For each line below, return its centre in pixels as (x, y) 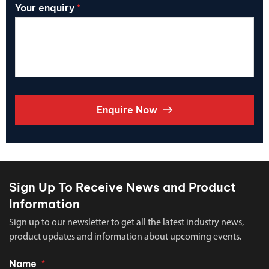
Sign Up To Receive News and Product (122, 187)
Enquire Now (127, 110)
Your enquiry (45, 8)
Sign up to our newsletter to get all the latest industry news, (126, 222)
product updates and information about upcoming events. (125, 237)
